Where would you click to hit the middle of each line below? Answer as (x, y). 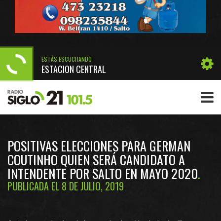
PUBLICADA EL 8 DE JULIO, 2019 (66, 186)
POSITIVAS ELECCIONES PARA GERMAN (99, 146)
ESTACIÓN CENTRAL (74, 69)
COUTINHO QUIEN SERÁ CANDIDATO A (96, 160)
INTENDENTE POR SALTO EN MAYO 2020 (103, 173)
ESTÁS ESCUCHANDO (67, 59)
